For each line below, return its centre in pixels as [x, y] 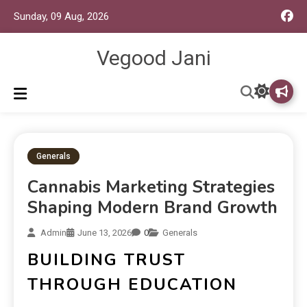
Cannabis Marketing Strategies [151, 187]
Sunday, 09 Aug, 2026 [61, 16]
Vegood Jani [153, 58]
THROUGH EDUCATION [132, 284]
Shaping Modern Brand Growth [152, 207]
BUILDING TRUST [107, 259]
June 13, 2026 [105, 232]
